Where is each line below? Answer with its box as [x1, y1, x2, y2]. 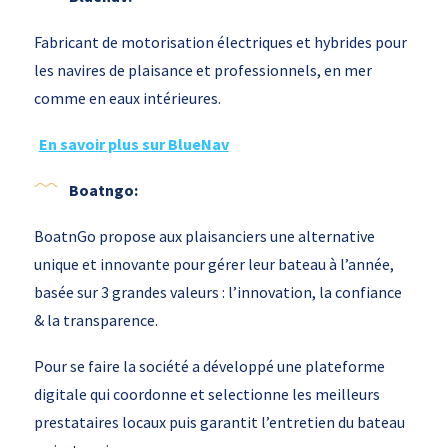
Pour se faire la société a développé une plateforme [33, 356, 385, 377]
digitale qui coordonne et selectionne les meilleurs [33, 384, 380, 405]
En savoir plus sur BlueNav [38, 134, 229, 155]
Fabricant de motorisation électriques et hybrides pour [33, 32, 407, 53]
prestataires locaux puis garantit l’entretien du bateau [33, 412, 405, 433]
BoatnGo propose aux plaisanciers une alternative [33, 226, 375, 247]
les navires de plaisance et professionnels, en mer [33, 60, 372, 81]
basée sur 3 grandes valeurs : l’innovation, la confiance [33, 282, 402, 303]
